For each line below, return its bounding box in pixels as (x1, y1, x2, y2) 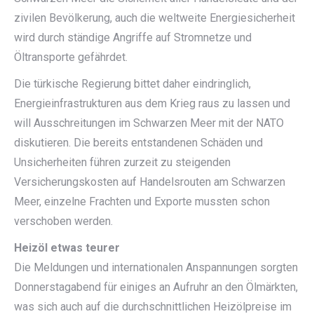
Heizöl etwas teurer (14, 241, 120, 254)
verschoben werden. (14, 214, 113, 228)
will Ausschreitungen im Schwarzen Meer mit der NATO (14, 116, 284, 130)
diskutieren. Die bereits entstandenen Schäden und (14, 136, 263, 149)
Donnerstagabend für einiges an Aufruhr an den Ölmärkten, (14, 280, 298, 294)
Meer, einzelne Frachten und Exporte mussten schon (14, 195, 270, 208)
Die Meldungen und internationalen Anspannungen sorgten (14, 261, 298, 274)
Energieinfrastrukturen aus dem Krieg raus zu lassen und (14, 97, 290, 110)
